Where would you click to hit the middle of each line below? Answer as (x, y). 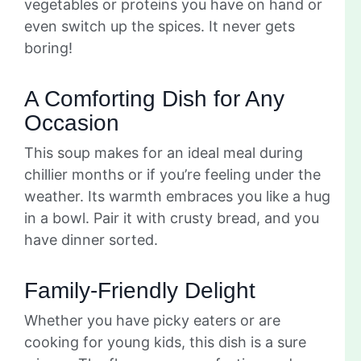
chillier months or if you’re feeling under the (172, 174)
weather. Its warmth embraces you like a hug (177, 196)
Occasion (72, 122)
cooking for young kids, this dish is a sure (165, 342)
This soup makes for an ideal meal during (164, 152)
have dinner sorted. (91, 239)
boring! (48, 48)
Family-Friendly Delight (140, 290)
